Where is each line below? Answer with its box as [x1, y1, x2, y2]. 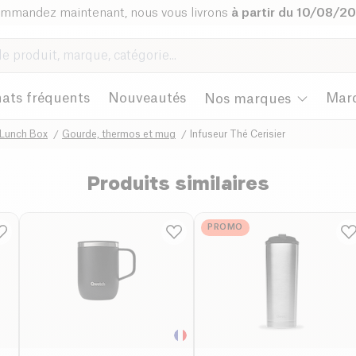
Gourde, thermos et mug [62, 129, 176, 139]
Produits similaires [87, 171, 269, 195]
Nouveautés [107, 91, 186, 105]
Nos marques [204, 91, 292, 106]
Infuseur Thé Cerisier [190, 129, 285, 139]
